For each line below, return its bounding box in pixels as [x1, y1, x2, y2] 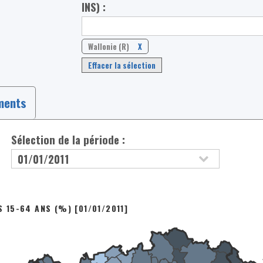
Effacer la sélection [88, 59, 156, 72]
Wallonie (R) [88, 41, 130, 53]
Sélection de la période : [11, 131, 126, 147]
